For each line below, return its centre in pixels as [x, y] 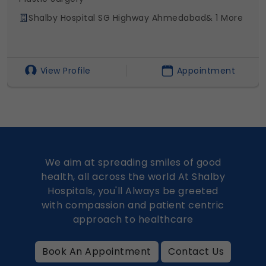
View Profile [65, 70]
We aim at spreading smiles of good [133, 162]
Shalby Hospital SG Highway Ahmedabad [117, 18]
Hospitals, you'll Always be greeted [133, 191]
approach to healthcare [133, 219]
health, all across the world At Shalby [133, 176]
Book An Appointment [97, 251]
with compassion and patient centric [133, 205]
